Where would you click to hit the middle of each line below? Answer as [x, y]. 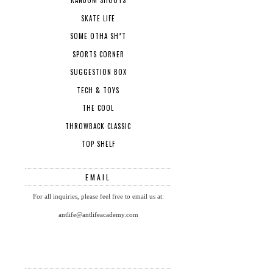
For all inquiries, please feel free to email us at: [98, 196]
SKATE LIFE [98, 18]
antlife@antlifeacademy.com [98, 214]
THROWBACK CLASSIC [98, 126]
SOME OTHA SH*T [98, 36]
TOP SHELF [98, 144]
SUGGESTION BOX [98, 72]
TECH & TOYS [98, 90]
